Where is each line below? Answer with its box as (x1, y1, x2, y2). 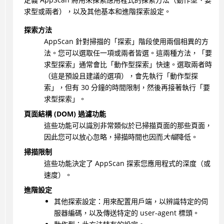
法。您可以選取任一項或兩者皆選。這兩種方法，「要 (43, 48, 212, 58)
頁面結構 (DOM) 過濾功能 (23, 109, 106, 119)
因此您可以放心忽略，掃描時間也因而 (43, 132, 163, 142)
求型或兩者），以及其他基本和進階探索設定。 (23, 6, 171, 16)
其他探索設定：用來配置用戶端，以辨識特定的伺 (53, 196, 208, 206)
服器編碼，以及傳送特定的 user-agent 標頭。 (53, 208, 199, 218)
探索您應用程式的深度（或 (124, 158, 210, 168)
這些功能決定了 (43, 158, 95, 168)
